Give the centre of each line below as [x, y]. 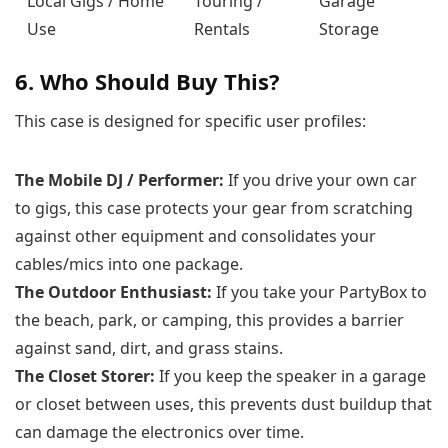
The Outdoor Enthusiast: [113, 292]
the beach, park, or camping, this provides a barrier [209, 320]
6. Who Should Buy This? [147, 81]
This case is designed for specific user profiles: [190, 121]
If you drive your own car [320, 180]
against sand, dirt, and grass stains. [149, 348]
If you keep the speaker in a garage [290, 376]
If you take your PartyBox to [319, 292]
